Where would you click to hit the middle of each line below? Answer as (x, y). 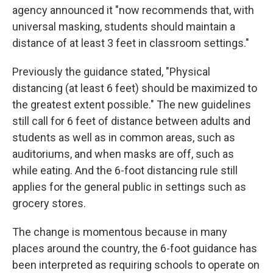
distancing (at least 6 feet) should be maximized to (135, 88)
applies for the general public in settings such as (129, 187)
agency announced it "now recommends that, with (133, 10)
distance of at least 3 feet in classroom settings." (131, 43)
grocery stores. (49, 203)
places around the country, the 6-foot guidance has (135, 248)
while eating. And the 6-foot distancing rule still (125, 170)
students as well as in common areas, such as (124, 137)
